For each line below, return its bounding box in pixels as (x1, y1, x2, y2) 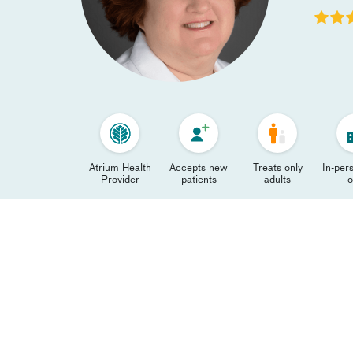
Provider (100, 175, 139, 185)
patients (180, 175, 217, 185)
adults (264, 175, 291, 185)
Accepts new (169, 163, 228, 173)
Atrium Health (88, 163, 151, 173)
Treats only (252, 163, 303, 173)
